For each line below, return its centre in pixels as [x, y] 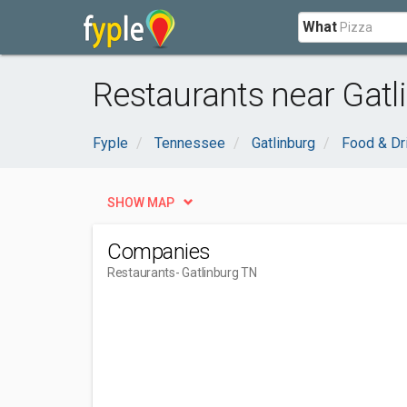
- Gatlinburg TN [216, 273]
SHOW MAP [141, 203]
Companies [159, 252]
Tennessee [190, 143]
